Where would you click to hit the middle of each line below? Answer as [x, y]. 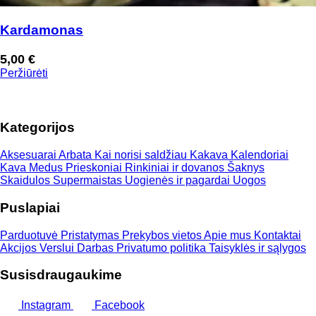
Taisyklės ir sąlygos [257, 248]
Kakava [210, 155]
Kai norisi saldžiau [142, 155]
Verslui [58, 248]
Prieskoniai [95, 168]
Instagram [46, 305]
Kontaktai [278, 235]
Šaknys [246, 168]
